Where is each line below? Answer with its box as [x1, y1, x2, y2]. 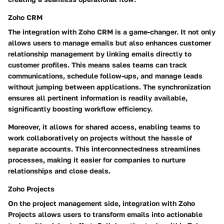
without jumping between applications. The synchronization [8, 82, 210, 91]
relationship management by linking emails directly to [8, 49, 191, 58]
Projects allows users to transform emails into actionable [8, 210, 202, 219]
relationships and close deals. [8, 166, 110, 175]
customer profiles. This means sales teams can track [8, 60, 187, 69]
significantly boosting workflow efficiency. [8, 104, 152, 113]
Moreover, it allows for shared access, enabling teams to [8, 122, 200, 131]
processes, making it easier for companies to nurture [8, 155, 185, 164]
